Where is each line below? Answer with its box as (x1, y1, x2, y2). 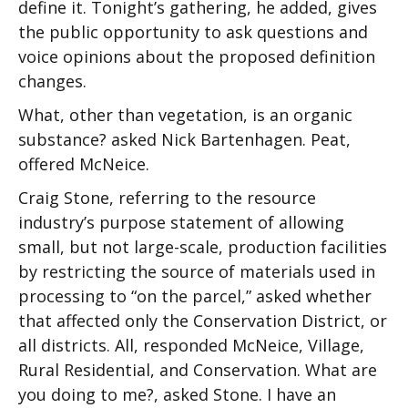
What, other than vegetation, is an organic (18, 104, 352, 126)
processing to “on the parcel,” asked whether (18, 285, 372, 307)
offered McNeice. (18, 153, 149, 175)
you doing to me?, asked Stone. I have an (18, 383, 336, 405)
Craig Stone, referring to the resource (18, 187, 316, 209)
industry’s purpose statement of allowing (18, 211, 344, 233)
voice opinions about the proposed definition (18, 46, 375, 67)
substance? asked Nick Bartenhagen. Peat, (18, 128, 351, 150)
